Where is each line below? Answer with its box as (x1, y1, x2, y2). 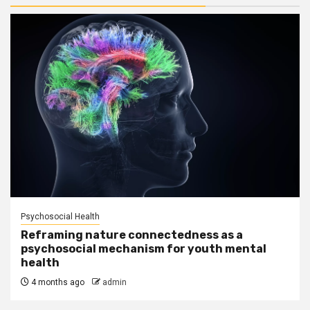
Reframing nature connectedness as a (21, 228, 243, 241)
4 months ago (29, 277, 84, 287)
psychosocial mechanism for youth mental (21, 242, 266, 255)
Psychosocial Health (21, 212, 100, 221)
